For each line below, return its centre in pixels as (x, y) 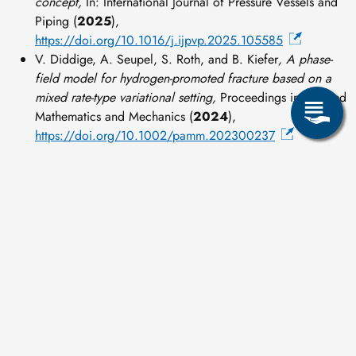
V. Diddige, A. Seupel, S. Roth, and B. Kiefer (157, 59)
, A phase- (305, 59)
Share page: (222, 305)
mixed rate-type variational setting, (126, 97)
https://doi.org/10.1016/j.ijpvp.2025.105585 (159, 40)
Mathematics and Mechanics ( (114, 116)
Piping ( (56, 21)
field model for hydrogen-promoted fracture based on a (183, 78)
